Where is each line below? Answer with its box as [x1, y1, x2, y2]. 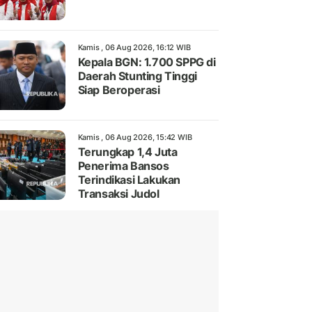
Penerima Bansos [77, 159, 169, 173]
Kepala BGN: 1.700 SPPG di [77, 55, 216, 70]
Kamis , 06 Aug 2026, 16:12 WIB [77, 42, 191, 53]
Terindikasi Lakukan [77, 173, 180, 187]
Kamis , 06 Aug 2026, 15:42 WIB [77, 132, 192, 143]
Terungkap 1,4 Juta [77, 145, 178, 159]
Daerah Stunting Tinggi [77, 69, 197, 84]
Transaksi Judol [77, 187, 159, 201]
